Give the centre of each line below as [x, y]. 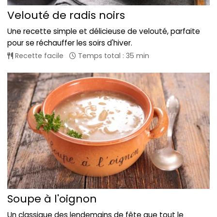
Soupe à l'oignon [52, 199]
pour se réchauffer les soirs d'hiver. [70, 43]
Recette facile [38, 56]
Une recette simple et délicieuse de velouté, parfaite [104, 31]
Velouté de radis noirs [66, 15]
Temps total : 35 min [113, 56]
